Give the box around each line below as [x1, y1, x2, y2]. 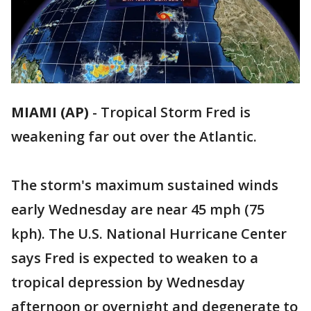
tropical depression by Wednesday [11, 273, 245, 292]
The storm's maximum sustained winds [11, 176, 278, 195]
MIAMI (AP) [11, 103, 89, 122]
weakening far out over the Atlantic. [11, 127, 257, 146]
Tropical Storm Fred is [101, 103, 251, 122]
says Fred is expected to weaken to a [11, 249, 258, 268]
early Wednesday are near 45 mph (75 [11, 200, 264, 219]
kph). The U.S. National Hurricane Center [11, 224, 287, 244]
